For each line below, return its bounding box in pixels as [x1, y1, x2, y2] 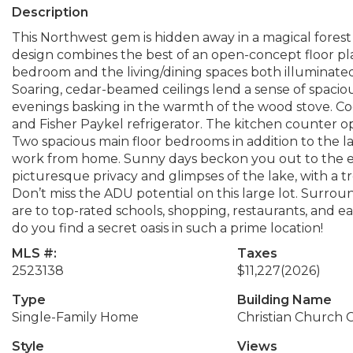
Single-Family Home [12, 310, 139, 325]
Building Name [236, 292, 332, 307]
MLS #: [12, 246, 57, 261]
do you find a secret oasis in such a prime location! [12, 221, 323, 236]
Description [12, 5, 88, 20]
